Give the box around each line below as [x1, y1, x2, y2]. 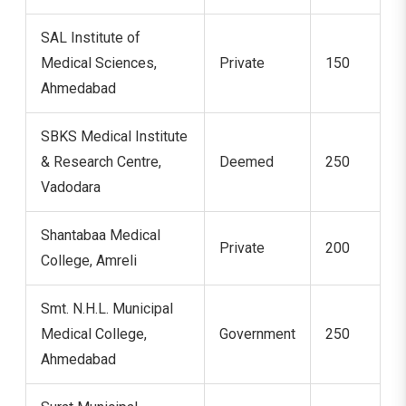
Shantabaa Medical [41, 226, 160, 244]
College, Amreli [41, 251, 137, 269]
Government [219, 324, 295, 343]
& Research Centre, [41, 152, 161, 170]
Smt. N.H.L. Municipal [41, 299, 173, 317]
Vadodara [41, 178, 101, 196]
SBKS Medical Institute [41, 127, 188, 145]
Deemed [219, 152, 274, 170]
